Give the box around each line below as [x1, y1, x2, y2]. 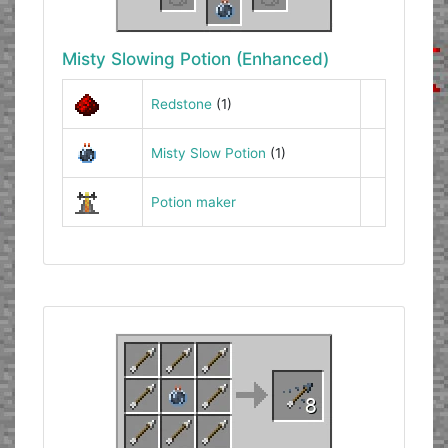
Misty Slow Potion [150, 144, 266, 161]
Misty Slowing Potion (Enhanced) [61, 47, 329, 69]
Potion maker [150, 193, 236, 210]
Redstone [150, 95, 212, 112]
